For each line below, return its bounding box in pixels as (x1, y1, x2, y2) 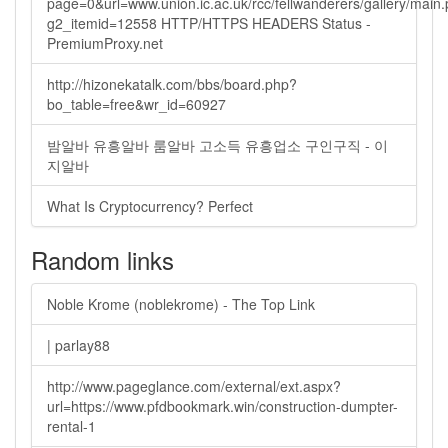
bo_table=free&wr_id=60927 (47, 94, 226, 114)
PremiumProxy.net (47, 33, 163, 53)
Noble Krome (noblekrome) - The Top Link (47, 294, 315, 314)
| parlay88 (47, 335, 110, 355)
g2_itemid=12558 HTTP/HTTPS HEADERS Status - (47, 13, 371, 33)
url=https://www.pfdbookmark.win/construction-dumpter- (47, 396, 398, 416)
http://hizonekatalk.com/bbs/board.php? (47, 74, 297, 94)
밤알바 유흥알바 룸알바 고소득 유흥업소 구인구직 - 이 (47, 135, 388, 155)
